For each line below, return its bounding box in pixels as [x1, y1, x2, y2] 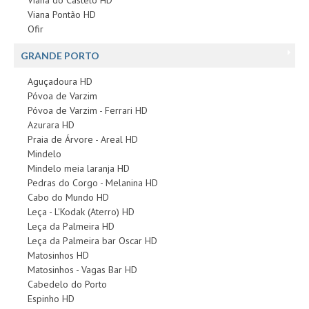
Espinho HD [28, 292, 74, 305]
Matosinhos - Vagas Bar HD [28, 263, 137, 276]
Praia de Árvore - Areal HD [28, 132, 138, 146]
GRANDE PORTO [21, 49, 99, 61]
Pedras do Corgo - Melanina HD [28, 176, 158, 189]
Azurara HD [28, 118, 74, 131]
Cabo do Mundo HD [28, 190, 109, 203]
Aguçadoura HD [28, 74, 92, 88]
